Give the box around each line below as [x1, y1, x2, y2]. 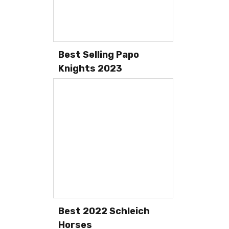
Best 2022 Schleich [58, 205, 150, 217]
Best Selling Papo [58, 49, 139, 60]
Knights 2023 [58, 62, 122, 74]
